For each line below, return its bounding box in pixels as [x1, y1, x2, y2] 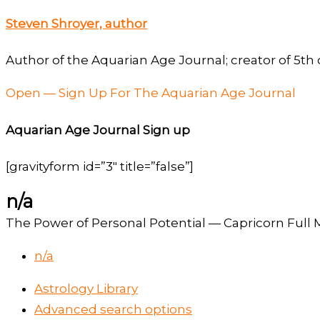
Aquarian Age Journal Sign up [6, 122, 190, 137]
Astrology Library [34, 281, 138, 296]
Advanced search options [34, 302, 192, 317]
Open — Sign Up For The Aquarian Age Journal [6, 86, 296, 101]
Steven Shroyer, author [6, 16, 147, 31]
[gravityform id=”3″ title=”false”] [6, 159, 194, 174]
